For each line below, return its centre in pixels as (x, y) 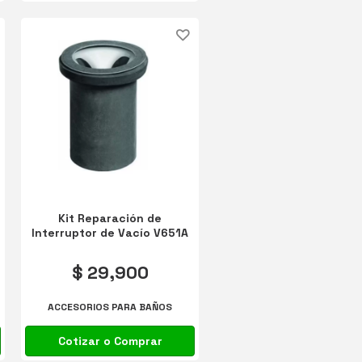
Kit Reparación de (110, 218)
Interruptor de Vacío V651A (110, 232)
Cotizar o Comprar (110, 341)
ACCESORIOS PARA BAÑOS (110, 307)
